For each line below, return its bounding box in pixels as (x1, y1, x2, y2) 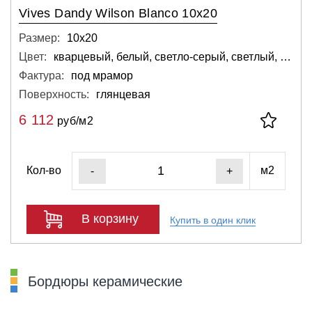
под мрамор (71, 69, 133, 81)
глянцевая (96, 88, 150, 100)
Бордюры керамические (28, 273, 182, 289)
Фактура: (19, 69, 64, 81)
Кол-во (26, 164, 61, 176)
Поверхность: (19, 88, 89, 100)
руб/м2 (54, 114, 93, 127)
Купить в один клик (170, 214, 256, 226)
